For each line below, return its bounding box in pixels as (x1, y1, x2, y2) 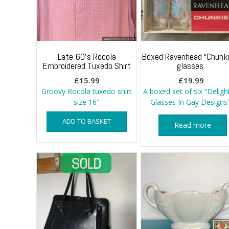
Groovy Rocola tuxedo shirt (41, 86, 132, 96)
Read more (174, 120, 211, 130)
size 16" (74, 97, 100, 107)
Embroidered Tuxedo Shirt (42, 59, 131, 72)
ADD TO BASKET (62, 116, 111, 126)
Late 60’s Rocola (57, 50, 116, 62)
